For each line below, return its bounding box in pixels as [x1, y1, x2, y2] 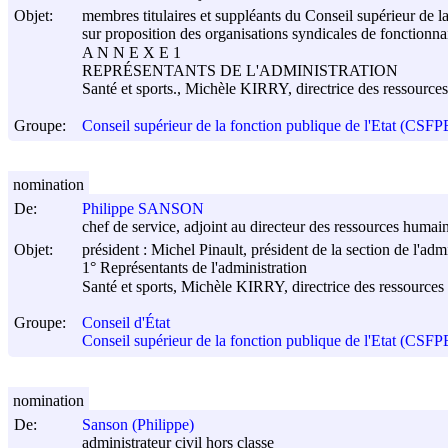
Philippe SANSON [82, 200, 204, 218]
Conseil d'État [82, 314, 170, 332]
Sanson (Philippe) [82, 416, 194, 434]
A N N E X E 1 [82, 43, 181, 61]
